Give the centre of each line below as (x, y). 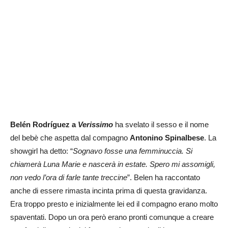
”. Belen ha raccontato (164, 178)
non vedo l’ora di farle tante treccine (69, 178)
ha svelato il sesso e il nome (161, 125)
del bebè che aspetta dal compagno (70, 138)
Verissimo (95, 125)
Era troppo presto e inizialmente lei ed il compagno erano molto (114, 204)
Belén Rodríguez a (44, 125)
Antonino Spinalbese (167, 138)
